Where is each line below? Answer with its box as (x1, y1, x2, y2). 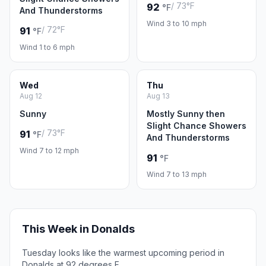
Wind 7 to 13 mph (147, 170, 207, 179)
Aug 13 (147, 91, 170, 100)
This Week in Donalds (22, 223, 135, 235)
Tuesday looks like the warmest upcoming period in (22, 248, 224, 258)
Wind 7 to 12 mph (20, 146, 79, 155)
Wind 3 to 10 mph (147, 19, 207, 28)
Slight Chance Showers (147, 121, 246, 131)
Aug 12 (20, 91, 42, 100)
